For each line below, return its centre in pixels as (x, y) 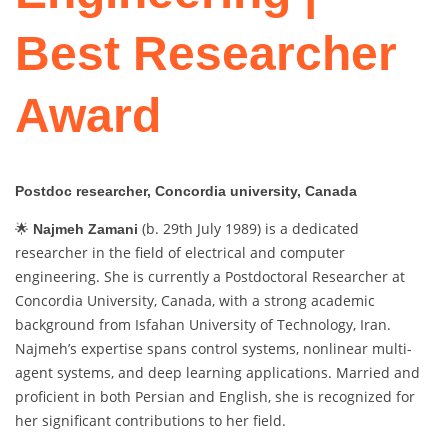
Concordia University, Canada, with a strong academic (195, 301)
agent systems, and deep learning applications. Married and (217, 373)
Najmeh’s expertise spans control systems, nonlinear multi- (213, 349)
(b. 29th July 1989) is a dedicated (248, 229)
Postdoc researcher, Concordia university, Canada (186, 191)
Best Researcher (206, 53)
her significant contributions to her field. (150, 421)
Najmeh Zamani (85, 229)
